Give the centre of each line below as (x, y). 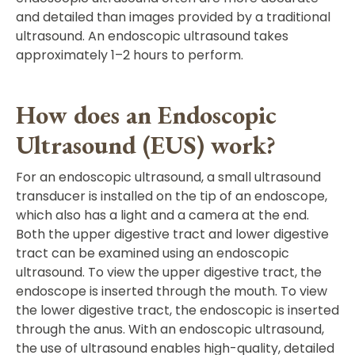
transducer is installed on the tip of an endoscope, (172, 196)
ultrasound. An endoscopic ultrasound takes (152, 36)
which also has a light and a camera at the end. (162, 215)
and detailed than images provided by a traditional (173, 17)
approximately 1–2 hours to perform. (130, 55)
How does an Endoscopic (146, 115)
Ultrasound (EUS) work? (146, 145)
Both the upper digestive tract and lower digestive (172, 234)
